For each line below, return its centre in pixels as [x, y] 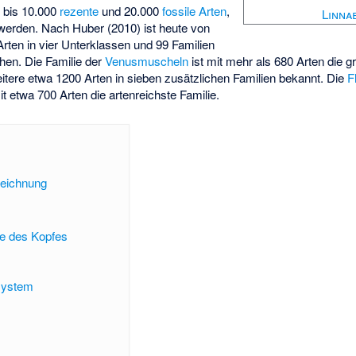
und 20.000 [131, 10]
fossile [179, 10]
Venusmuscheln [147, 60]
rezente [79, 10]
